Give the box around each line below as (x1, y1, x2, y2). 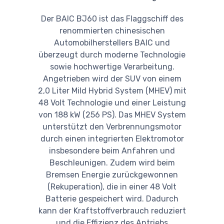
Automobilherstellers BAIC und (54, 37, 170, 47)
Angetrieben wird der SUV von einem (42, 73, 181, 83)
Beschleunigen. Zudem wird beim (49, 157, 175, 167)
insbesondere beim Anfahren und (49, 145, 175, 155)
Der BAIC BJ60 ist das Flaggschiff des (40, 13, 183, 23)
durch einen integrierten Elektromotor (40, 133, 184, 143)
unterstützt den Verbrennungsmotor (42, 121, 181, 131)
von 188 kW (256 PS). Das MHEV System (38, 109, 186, 119)
